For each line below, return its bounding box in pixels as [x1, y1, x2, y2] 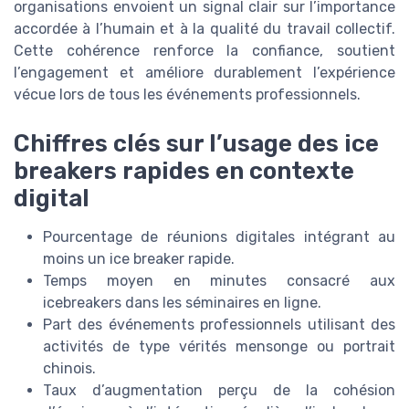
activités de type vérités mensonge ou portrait [43, 338, 395, 356]
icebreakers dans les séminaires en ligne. [43, 294, 321, 312]
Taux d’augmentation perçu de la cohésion [43, 382, 395, 400]
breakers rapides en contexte [14, 157, 354, 185]
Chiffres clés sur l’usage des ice [14, 130, 379, 158]
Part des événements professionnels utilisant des [43, 316, 395, 334]
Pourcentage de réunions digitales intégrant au [43, 228, 395, 246]
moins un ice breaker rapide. [43, 250, 235, 268]
